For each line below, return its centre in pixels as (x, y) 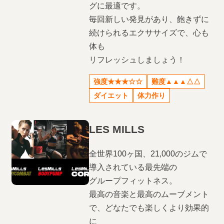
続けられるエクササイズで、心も (149, 33)
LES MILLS (117, 129)
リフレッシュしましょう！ (137, 60)
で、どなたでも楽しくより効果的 (149, 207)
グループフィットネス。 (133, 180)
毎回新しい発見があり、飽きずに (149, 19)
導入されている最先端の (133, 167)
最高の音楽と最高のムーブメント (149, 194)
